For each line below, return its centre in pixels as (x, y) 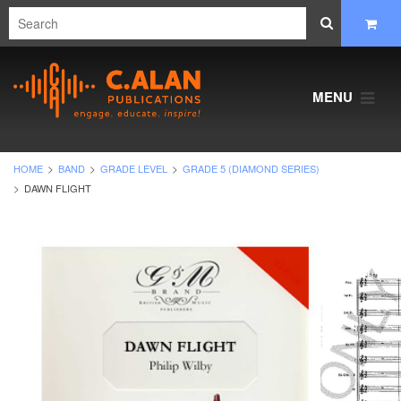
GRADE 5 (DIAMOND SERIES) (251, 169)
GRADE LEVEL (134, 169)
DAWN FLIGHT (58, 188)
